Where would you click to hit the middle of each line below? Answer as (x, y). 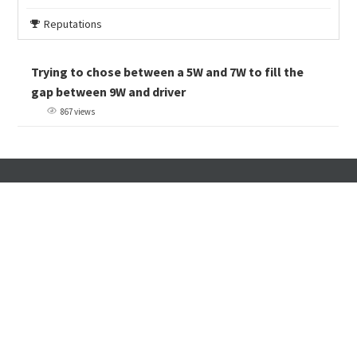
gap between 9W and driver (109, 91)
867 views (78, 111)
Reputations (73, 24)
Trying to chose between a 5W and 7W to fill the (168, 71)
